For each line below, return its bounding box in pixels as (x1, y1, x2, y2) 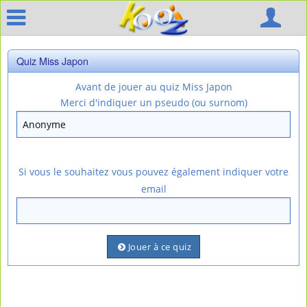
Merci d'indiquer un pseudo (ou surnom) (60, 96, 247, 109)
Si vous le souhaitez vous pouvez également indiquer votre (19, 165, 288, 178)
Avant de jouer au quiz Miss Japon (75, 80, 232, 93)
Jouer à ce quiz (127, 241, 192, 253)
